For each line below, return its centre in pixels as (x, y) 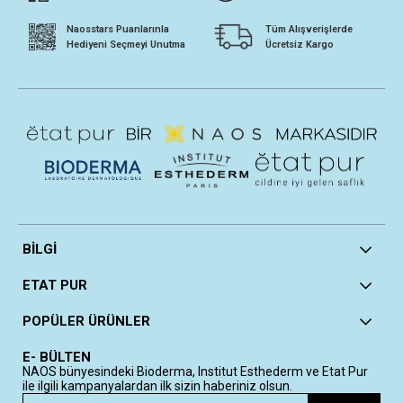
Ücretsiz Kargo (300, 45)
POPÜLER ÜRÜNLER (86, 322)
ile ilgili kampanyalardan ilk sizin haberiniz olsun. (157, 386)
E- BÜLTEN (57, 358)
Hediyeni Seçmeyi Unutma (126, 45)
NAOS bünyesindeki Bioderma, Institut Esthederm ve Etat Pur (195, 372)
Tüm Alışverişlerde (309, 30)
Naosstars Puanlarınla (118, 30)
